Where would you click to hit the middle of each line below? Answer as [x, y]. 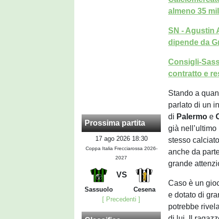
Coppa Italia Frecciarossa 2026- [121, 149]
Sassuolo [99, 190]
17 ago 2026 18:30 [121, 139]
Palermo [192, 117]
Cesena [144, 190]
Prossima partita [115, 123]
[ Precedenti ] [121, 199]
